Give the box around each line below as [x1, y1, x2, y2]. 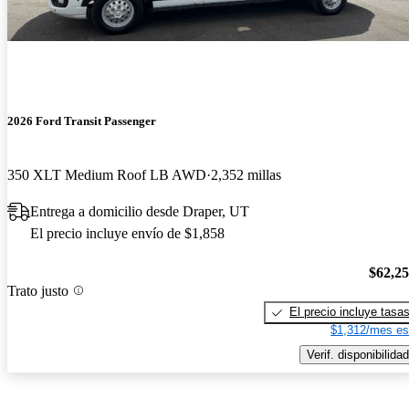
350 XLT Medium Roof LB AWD [7, 167, 206, 184]
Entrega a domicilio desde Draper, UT [30, 204, 249, 220]
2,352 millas [211, 167, 281, 184]
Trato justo [7, 282, 68, 299]
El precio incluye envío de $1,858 [30, 225, 225, 242]
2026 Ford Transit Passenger [7, 114, 156, 129]
